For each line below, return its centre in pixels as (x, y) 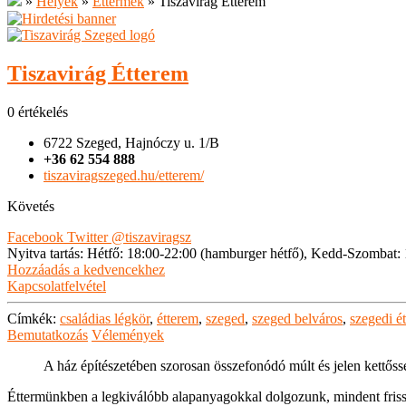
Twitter (87, 237)
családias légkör (105, 319)
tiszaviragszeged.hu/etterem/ (124, 176)
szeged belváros (297, 319)
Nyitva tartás (43, 254)
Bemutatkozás (48, 335)
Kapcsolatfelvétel (57, 286)
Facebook (35, 237)
